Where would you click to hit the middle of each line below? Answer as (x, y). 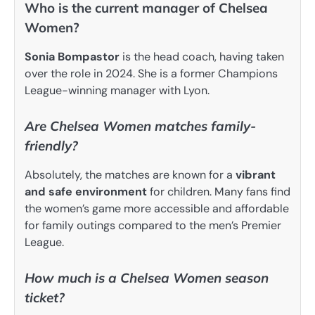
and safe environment (86, 191)
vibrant (256, 174)
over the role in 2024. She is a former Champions (151, 73)
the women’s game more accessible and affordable (157, 208)
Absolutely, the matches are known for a (130, 174)
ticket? (45, 298)
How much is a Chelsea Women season (147, 278)
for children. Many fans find (219, 191)
